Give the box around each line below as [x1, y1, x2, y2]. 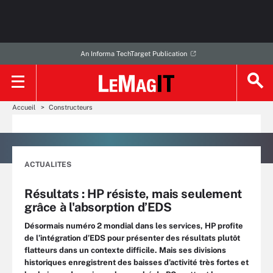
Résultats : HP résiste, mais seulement [24, 186, 242, 201]
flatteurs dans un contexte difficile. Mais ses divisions [24, 246, 226, 255]
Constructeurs [49, 104, 93, 111]
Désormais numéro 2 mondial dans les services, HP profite [24, 221, 243, 230]
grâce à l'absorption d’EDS [24, 200, 172, 214]
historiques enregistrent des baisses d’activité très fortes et [24, 258, 249, 267]
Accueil [12, 104, 35, 111]
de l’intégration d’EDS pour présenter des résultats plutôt [24, 233, 240, 243]
